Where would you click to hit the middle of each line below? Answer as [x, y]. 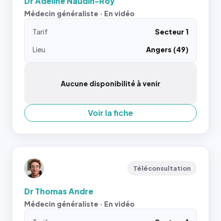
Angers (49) [167, 49]
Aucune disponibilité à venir [110, 83]
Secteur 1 [172, 32]
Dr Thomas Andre [59, 191]
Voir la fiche [110, 113]
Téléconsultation [162, 168]
